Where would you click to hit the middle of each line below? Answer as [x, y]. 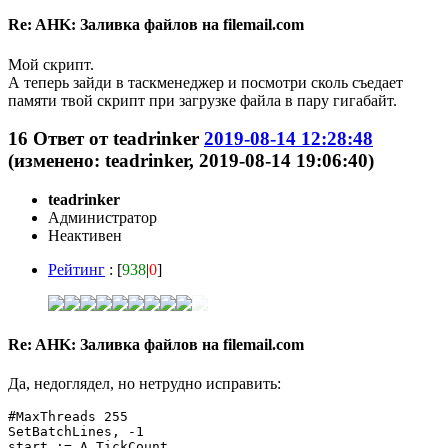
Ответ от [73, 139]
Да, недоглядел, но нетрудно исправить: [144, 384]
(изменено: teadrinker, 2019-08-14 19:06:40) [191, 161]
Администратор [102, 217]
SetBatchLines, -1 [76, 432]
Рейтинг [76, 269]
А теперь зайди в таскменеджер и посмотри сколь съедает [205, 82]
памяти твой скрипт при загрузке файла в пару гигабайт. [202, 100]
